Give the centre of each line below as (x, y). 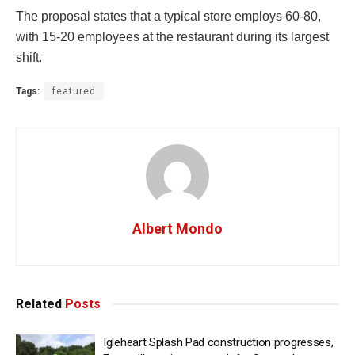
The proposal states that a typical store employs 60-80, (168, 16)
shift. (29, 57)
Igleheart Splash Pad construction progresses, (218, 342)
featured (74, 91)
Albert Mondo (177, 228)
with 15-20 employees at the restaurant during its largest (172, 36)
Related (39, 303)
